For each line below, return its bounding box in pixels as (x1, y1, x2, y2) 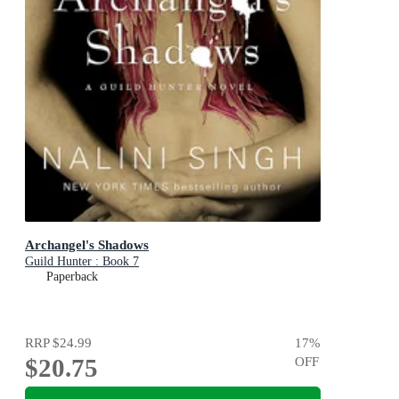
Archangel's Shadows (25, 237, 149, 253)
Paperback (46, 270, 98, 284)
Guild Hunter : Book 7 (25, 255, 139, 269)
